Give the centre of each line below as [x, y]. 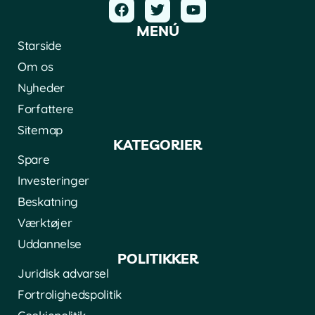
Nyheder [41, 88]
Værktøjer [45, 223]
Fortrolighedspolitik [70, 295]
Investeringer [54, 181]
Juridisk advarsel [63, 274]
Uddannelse [50, 244]
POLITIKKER [157, 259]
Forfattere [46, 109]
